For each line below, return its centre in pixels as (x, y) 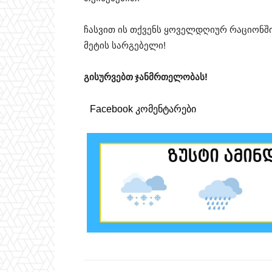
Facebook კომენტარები (143, 109)
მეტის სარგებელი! (125, 46)
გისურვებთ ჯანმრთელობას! (146, 77)
